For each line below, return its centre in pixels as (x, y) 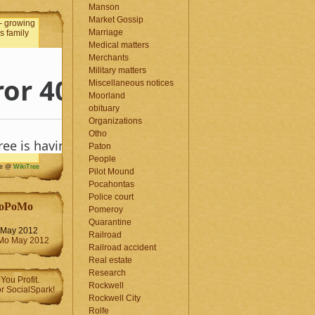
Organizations (115, 121)
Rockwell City (115, 298)
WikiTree (26, 167)
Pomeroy (106, 210)
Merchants (109, 58)
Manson (104, 7)
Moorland (107, 96)
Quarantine (110, 222)
